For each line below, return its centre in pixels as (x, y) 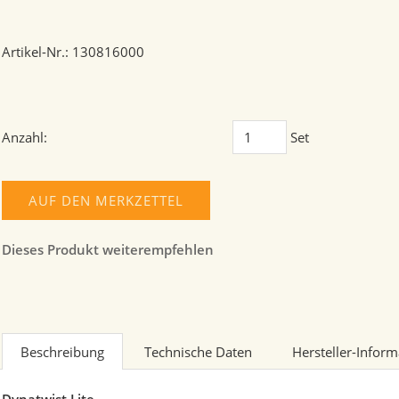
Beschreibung (62, 352)
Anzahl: (24, 138)
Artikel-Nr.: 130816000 (73, 52)
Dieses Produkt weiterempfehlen (108, 250)
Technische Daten (198, 352)
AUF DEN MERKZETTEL (106, 201)
